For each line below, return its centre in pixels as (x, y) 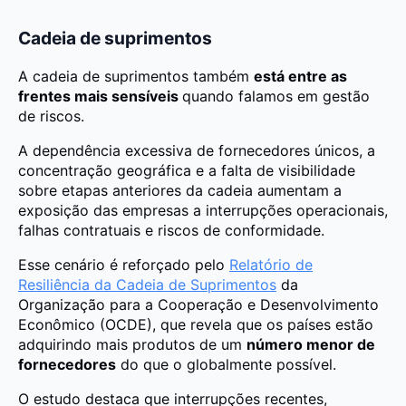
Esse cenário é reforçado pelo (124, 264)
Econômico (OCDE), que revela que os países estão (196, 324)
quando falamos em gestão (276, 96)
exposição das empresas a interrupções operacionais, (203, 210)
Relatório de (271, 264)
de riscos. (53, 116)
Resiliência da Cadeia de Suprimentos (147, 284)
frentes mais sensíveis (100, 96)
